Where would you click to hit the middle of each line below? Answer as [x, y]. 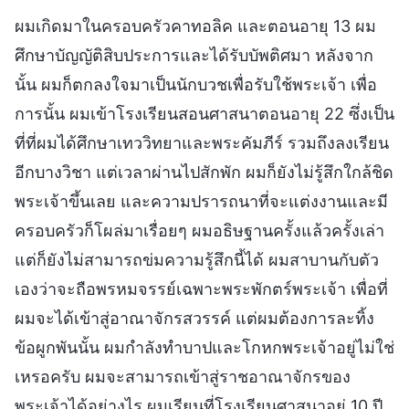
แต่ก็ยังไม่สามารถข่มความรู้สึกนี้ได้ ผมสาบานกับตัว [197, 259]
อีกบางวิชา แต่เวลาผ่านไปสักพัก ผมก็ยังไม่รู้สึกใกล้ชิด [204, 172]
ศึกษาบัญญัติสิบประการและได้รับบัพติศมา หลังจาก [194, 55]
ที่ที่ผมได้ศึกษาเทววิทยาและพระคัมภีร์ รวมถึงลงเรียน [202, 142]
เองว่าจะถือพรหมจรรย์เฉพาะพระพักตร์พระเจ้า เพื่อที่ [201, 288]
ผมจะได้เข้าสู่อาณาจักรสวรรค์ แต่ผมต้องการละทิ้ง [194, 318]
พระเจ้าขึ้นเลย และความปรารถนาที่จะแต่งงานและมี [201, 201]
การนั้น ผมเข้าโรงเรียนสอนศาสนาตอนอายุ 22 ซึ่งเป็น [204, 113]
